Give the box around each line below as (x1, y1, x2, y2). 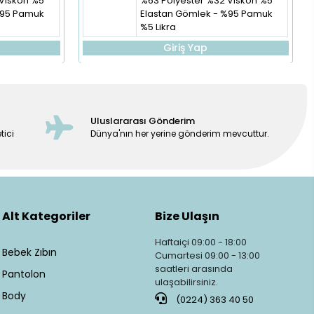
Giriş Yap (163, 41, 208, 55)
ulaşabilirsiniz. (154, 275, 218, 289)
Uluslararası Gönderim (90, 114, 195, 128)
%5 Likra (139, 20, 176, 34)
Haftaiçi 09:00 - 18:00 (154, 235, 247, 250)
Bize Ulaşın (154, 208, 219, 225)
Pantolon (2, 267, 46, 282)
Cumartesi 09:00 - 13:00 (154, 249, 260, 263)
